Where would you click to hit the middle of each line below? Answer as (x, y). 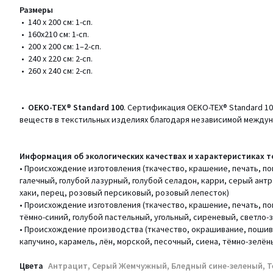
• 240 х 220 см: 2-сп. (56, 58)
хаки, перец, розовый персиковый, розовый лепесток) (124, 193)
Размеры (36, 10)
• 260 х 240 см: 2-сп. (56, 71)
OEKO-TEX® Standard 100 (76, 107)
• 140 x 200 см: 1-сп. (56, 22)
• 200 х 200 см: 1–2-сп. (60, 46)
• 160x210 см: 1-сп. (54, 34)
